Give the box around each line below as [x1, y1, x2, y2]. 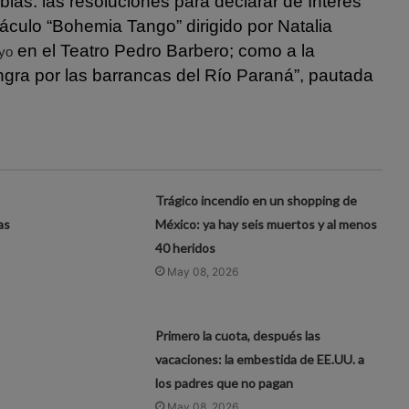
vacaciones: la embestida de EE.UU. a [155, 351, 365, 367]
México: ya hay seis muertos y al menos [155, 215, 378, 232]
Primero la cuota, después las [155, 327, 321, 343]
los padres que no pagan [155, 374, 294, 391]
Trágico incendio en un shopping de [155, 192, 358, 208]
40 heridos [155, 239, 216, 256]
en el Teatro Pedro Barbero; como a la [13, 40, 315, 60]
